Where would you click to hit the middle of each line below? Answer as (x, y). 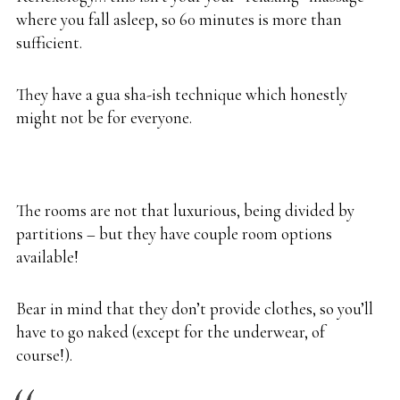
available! (47, 257)
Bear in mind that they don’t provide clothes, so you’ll (195, 309)
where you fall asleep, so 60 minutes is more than (179, 20)
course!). (44, 355)
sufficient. (49, 43)
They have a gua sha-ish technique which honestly (182, 95)
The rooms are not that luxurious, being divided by (185, 211)
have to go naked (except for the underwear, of (171, 332)
